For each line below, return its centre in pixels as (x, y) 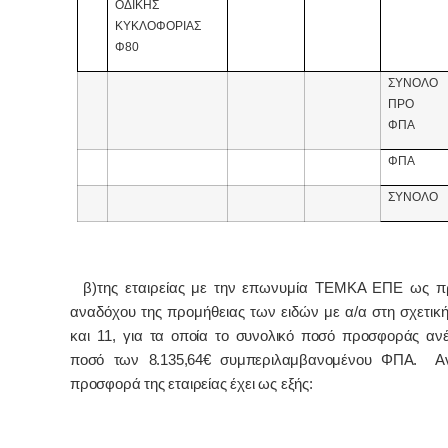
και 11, (97, 335)
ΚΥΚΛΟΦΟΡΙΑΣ (158, 26)
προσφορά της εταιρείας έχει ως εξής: (191, 383)
